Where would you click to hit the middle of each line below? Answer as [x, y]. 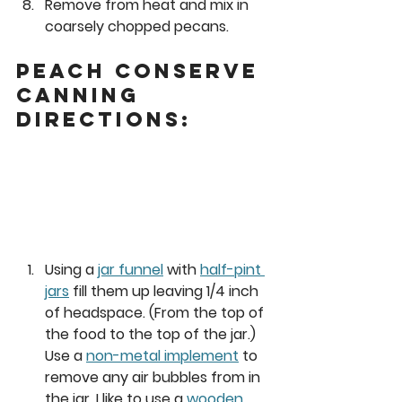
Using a [71, 269]
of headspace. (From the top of [156, 312]
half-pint [232, 269]
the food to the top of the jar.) [152, 334]
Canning [82, 95]
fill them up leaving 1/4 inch [166, 291]
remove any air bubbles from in [154, 377]
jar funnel [131, 269]
